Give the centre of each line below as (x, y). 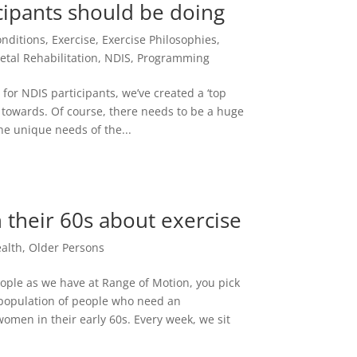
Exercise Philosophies (160, 40)
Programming (174, 58)
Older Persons (67, 247)
